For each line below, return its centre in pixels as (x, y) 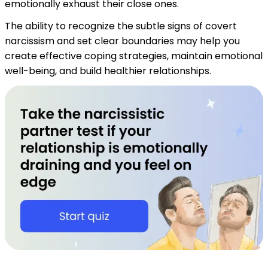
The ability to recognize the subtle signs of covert (121, 26)
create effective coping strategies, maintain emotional (134, 56)
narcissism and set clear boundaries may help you (122, 41)
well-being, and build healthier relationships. (108, 71)
